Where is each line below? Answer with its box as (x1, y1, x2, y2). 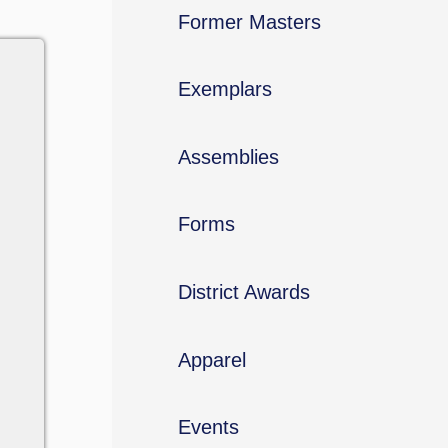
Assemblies (177, 146, 279, 169)
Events (177, 416, 239, 439)
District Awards (177, 281, 310, 304)
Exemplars (177, 78, 272, 101)
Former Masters (177, 10, 321, 33)
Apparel (177, 348, 246, 371)
